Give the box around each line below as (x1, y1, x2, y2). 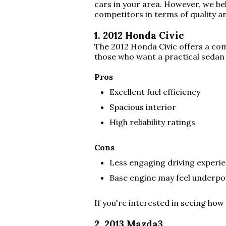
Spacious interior (109, 102, 176, 112)
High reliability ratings (109, 117, 195, 127)
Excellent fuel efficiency (109, 87, 200, 97)
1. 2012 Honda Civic (94, 29, 184, 41)
